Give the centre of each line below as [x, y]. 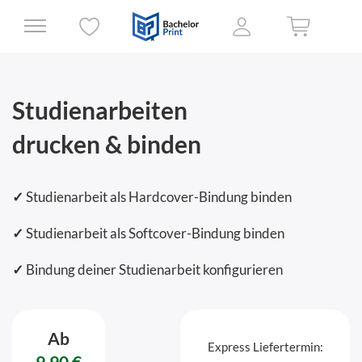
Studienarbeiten [100, 110]
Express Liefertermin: [265, 347]
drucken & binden [107, 144]
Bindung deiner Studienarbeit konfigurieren [153, 269]
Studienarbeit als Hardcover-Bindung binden [158, 197]
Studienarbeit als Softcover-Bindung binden [154, 233]
